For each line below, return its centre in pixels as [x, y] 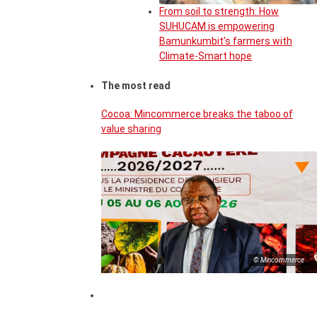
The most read [136, 86]
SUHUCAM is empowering [217, 27]
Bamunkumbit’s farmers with [226, 41]
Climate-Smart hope [206, 56]
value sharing [131, 128]
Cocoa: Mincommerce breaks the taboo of [197, 114]
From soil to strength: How [219, 12]
